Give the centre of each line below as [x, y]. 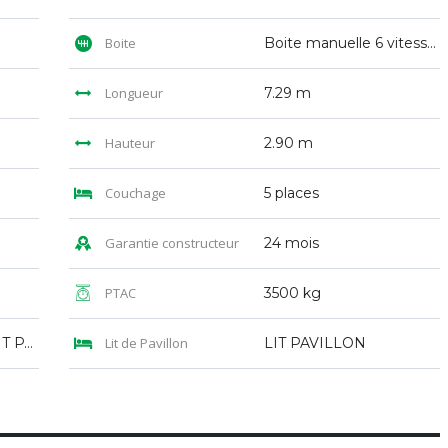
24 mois [291, 243]
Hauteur [128, 143]
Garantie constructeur [170, 243]
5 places [291, 193]
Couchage [134, 193]
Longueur [132, 93]
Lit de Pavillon [145, 343]
